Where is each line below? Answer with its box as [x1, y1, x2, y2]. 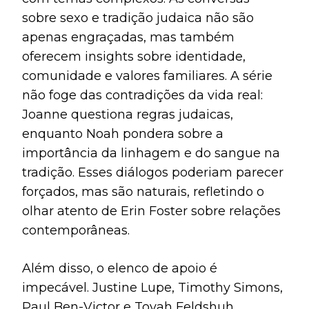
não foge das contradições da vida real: [22, 88, 263, 103]
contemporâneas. [22, 223, 130, 239]
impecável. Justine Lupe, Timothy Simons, [22, 280, 283, 296]
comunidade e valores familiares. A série [22, 68, 272, 84]
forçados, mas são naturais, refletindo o [22, 184, 264, 200]
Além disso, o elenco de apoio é [22, 261, 217, 277]
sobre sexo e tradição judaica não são [22, 10, 254, 26]
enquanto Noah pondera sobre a [22, 126, 223, 142]
